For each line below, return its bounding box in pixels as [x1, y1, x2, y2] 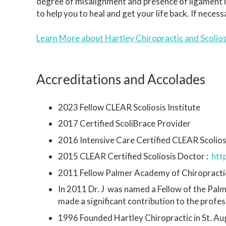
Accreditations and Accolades [36, 71, 205, 87]
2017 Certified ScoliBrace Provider [58, 118, 191, 129]
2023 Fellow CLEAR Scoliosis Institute [58, 101, 200, 112]
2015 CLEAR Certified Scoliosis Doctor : [58, 151, 211, 161]
